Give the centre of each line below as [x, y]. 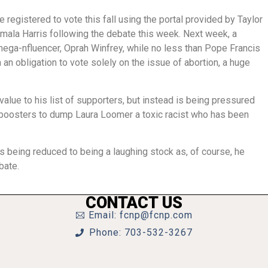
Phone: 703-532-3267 [141, 232]
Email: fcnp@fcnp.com [141, 215]
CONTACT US [134, 202]
